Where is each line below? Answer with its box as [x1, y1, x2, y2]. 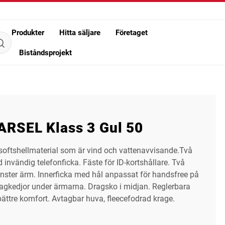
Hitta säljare [59, 28, 100, 37]
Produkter [11, 28, 44, 37]
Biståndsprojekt [19, 48, 72, 57]
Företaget [115, 28, 148, 37]
